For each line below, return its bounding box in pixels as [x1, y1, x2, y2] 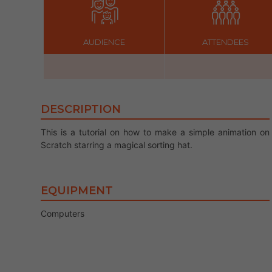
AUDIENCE [83, 37, 125, 47]
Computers [41, 208, 84, 219]
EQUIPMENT [41, 184, 113, 197]
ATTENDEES [202, 37, 249, 47]
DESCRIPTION [41, 103, 121, 116]
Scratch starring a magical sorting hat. [41, 140, 192, 150]
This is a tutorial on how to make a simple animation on [41, 127, 270, 137]
